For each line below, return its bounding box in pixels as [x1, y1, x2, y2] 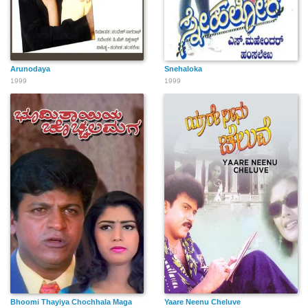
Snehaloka [164, 65, 202, 74]
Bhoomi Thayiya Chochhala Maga [10, 298, 132, 307]
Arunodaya [10, 65, 50, 74]
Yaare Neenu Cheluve [164, 298, 241, 307]
